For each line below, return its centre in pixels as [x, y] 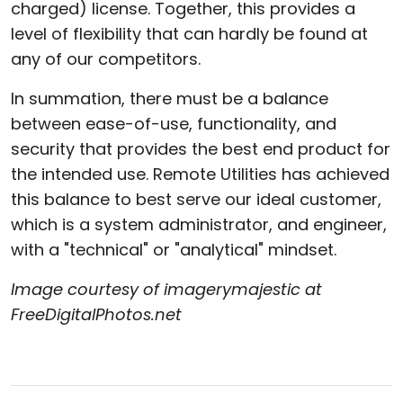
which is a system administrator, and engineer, [199, 224]
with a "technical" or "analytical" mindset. [174, 250]
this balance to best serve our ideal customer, [196, 199]
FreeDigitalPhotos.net [96, 314]
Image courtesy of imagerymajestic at [166, 289]
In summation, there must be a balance [170, 99]
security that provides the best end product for [201, 149]
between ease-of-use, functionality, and [174, 124]
